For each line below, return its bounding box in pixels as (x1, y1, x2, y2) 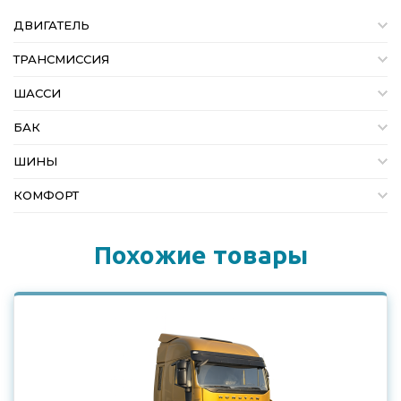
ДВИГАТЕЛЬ (13, 18, 90, 32)
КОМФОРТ (13, 188, 79, 202)
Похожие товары (93, 241, 308, 269)
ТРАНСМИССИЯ (13, 52, 109, 66)
